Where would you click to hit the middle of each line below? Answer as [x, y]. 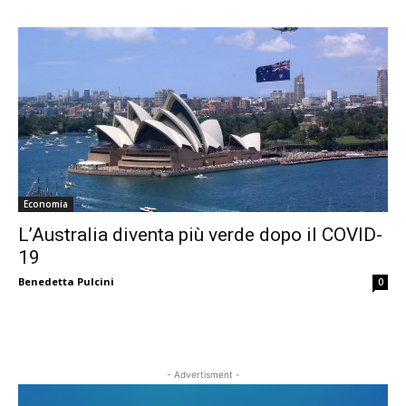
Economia [46, 204]
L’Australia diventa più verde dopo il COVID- [200, 235]
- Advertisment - [203, 374]
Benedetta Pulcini [66, 281]
